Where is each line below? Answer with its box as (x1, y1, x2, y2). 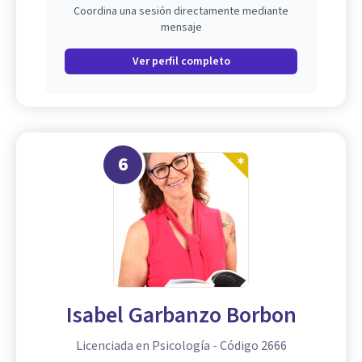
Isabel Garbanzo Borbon (65, 299, 297, 332)
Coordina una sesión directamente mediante (74, 3, 288, 20)
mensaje (160, 19, 202, 36)
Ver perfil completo (132, 53, 230, 70)
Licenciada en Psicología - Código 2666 (75, 337, 287, 356)
